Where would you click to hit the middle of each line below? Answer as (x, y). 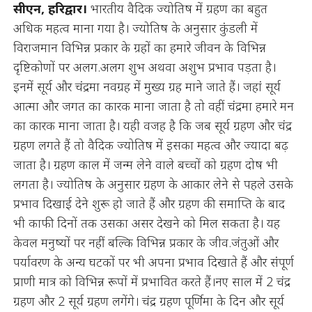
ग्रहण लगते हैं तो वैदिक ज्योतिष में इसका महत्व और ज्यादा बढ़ (150, 145)
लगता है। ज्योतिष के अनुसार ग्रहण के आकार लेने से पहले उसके (153, 184)
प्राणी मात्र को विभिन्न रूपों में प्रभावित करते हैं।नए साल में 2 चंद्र (151, 281)
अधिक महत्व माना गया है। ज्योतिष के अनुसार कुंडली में (135, 28)
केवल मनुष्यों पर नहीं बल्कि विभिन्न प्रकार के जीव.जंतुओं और (146, 242)
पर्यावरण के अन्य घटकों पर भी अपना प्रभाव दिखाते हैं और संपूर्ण (153, 262)
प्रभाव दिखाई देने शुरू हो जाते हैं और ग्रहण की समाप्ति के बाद (149, 203)
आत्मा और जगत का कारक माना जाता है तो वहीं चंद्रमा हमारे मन (153, 106)
